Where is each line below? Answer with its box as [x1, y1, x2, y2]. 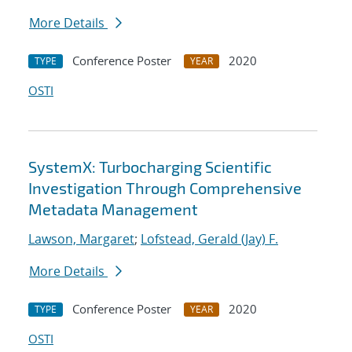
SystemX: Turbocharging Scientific [28, 157, 272, 177]
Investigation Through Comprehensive [28, 178, 302, 198]
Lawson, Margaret [28, 230, 134, 248]
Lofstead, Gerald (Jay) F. [141, 230, 278, 248]
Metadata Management [28, 200, 198, 219]
